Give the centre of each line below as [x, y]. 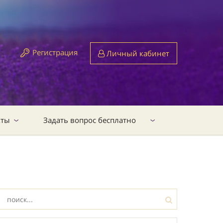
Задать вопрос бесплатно [90, 120]
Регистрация [55, 52]
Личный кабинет [137, 53]
